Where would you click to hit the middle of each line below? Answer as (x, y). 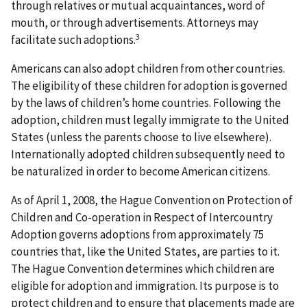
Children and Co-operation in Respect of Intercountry (142, 218)
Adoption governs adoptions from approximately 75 (137, 235)
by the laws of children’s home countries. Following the (146, 103)
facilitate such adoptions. (73, 40)
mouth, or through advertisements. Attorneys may (135, 23)
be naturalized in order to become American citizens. (140, 172)
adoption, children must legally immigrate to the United (150, 120)
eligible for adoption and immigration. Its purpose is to (145, 286)
